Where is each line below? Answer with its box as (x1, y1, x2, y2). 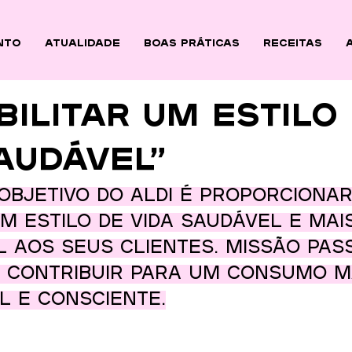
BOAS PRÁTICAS (144, 38, 240, 49)
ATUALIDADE (45, 38, 120, 49)
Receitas (263, 38, 322, 49)
